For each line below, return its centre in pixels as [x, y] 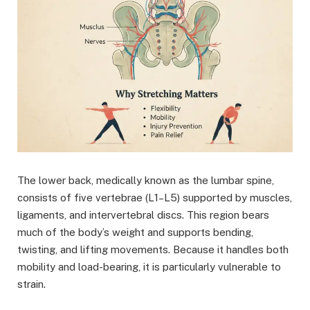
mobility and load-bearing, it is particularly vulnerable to [149, 266]
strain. [31, 284]
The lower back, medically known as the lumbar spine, [146, 180]
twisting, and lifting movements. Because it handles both [153, 249]
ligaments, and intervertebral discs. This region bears [143, 215]
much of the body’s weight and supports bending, [135, 232]
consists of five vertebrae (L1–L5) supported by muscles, [155, 197]
